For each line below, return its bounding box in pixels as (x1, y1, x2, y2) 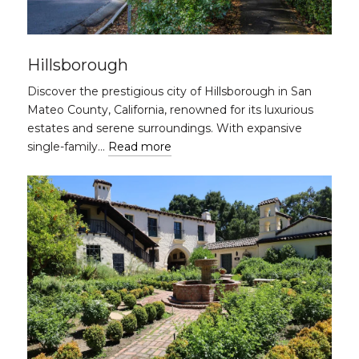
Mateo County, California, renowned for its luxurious (27, 103, 313, 117)
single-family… (27, 139, 108, 154)
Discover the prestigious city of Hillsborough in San (27, 84, 312, 99)
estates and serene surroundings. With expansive (27, 121, 302, 135)
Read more (108, 139, 171, 154)
